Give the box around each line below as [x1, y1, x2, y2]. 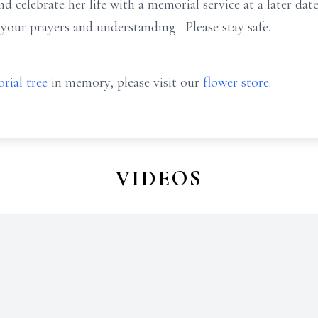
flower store [203, 74, 269, 91]
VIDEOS [115, 165, 203, 192]
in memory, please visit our [48, 74, 203, 91]
